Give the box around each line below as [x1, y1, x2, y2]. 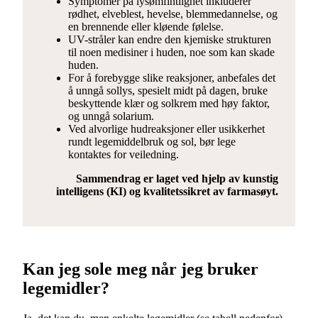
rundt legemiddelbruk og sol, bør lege [68, 136, 236, 148]
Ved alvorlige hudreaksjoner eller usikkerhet [68, 123, 265, 136]
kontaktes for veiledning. [68, 148, 179, 161]
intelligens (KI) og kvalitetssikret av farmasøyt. [56, 185, 278, 198]
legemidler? [23, 279, 109, 298]
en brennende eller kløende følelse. [68, 21, 224, 33]
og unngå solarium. [68, 110, 154, 123]
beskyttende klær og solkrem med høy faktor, [68, 97, 270, 110]
